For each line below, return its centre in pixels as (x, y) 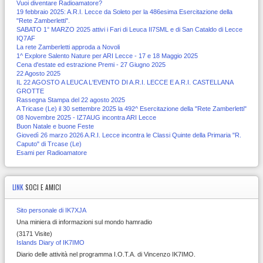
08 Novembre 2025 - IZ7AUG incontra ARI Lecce (86, 117)
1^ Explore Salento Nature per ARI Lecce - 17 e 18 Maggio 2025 (107, 55)
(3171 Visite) (34, 233)
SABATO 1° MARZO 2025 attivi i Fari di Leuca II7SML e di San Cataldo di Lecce (129, 29)
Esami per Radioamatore (52, 152)
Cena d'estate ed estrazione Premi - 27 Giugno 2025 (91, 64)
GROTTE (30, 91)
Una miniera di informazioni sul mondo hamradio (84, 222)
